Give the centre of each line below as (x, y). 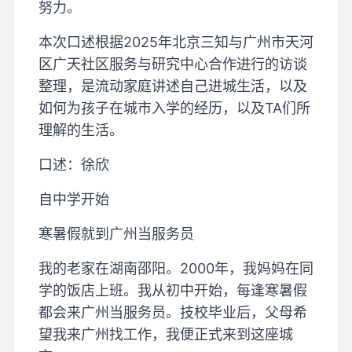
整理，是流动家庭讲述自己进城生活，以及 (173, 86)
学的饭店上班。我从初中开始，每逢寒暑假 (173, 291)
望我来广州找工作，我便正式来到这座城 (166, 335)
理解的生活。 (81, 130)
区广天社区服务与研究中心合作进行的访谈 (173, 64)
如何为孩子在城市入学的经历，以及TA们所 (174, 108)
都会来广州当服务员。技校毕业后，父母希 (173, 313)
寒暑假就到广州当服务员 (116, 234)
